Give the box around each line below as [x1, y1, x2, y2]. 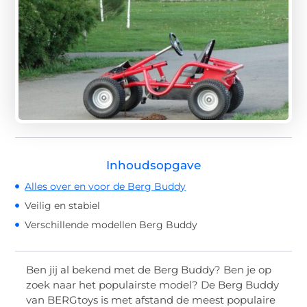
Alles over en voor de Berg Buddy [25, 180, 186, 193]
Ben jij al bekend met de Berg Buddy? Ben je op [26, 262, 272, 276]
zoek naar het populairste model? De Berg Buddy [26, 278, 280, 291]
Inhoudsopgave [106, 158, 201, 172]
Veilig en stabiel [25, 199, 101, 212]
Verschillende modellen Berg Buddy [25, 218, 198, 231]
